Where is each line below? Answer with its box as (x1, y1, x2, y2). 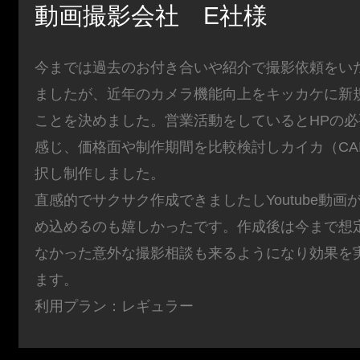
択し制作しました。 (35, 166, 166, 182)
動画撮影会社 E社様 (35, 2, 268, 30)
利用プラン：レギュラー (35, 298, 194, 315)
